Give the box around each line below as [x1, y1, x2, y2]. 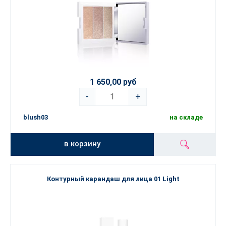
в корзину [64, 139, 101, 148]
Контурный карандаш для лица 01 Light [46, 175, 180, 183]
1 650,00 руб [89, 77, 137, 87]
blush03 [23, 114, 48, 122]
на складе [169, 114, 203, 122]
